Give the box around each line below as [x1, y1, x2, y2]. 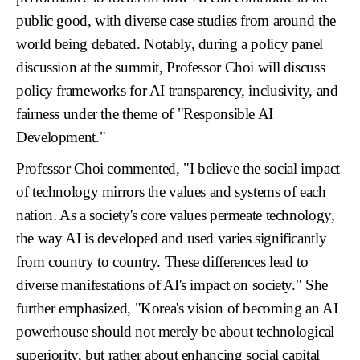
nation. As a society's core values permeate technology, [16, 206, 335, 223]
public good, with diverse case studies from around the [16, 11, 336, 29]
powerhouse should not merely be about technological [16, 322, 334, 340]
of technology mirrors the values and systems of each [16, 182, 326, 200]
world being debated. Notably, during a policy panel [16, 35, 323, 52]
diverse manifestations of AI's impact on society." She [16, 276, 328, 293]
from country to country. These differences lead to [16, 252, 309, 270]
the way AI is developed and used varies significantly [16, 229, 327, 247]
